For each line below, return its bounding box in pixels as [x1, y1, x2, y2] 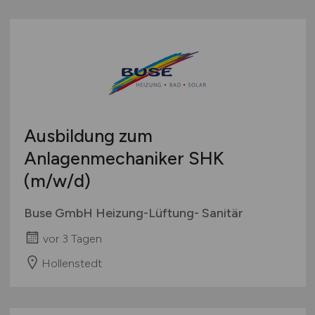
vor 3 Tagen [42, 231, 102, 245]
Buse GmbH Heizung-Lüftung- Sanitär [23, 205, 243, 221]
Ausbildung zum [23, 124, 153, 146]
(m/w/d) [23, 169, 91, 191]
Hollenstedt [41, 256, 102, 270]
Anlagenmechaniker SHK [23, 147, 224, 169]
